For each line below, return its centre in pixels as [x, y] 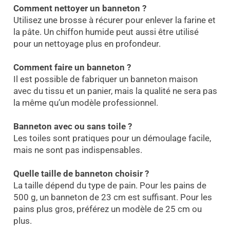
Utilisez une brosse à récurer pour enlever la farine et [114, 20]
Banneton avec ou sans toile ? [72, 127]
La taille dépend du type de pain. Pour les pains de [110, 186]
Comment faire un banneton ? [72, 68]
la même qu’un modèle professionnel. [85, 103]
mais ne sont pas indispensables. [78, 150]
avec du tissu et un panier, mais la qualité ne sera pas [115, 91]
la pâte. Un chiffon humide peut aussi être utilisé [106, 32]
